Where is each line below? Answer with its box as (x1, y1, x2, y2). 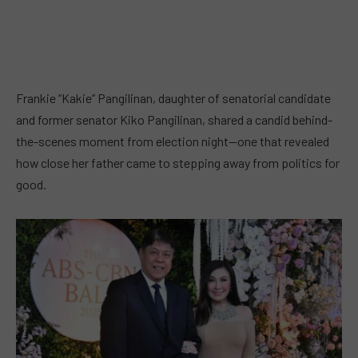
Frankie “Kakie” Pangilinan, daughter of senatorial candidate (16, 90, 331, 105)
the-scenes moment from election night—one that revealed (16, 133, 329, 149)
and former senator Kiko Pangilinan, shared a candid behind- (16, 112, 332, 127)
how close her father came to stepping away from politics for (16, 155, 340, 170)
